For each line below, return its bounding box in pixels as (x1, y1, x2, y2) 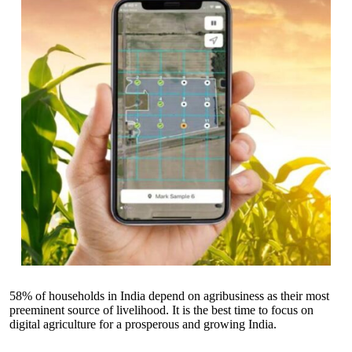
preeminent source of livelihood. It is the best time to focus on (9, 303, 313, 317)
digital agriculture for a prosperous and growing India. (9, 317, 280, 332)
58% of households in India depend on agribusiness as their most (9, 289, 329, 303)
